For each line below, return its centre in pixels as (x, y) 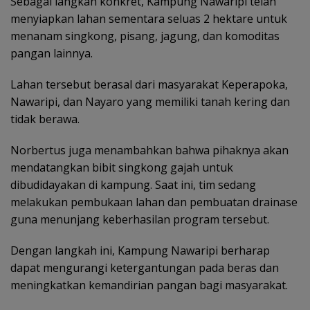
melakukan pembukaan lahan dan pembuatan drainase (154, 202)
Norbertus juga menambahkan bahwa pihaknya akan (149, 151)
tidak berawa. (45, 119)
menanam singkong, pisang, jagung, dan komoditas (145, 36)
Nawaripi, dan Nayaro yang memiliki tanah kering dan (150, 102)
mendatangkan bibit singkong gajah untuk (122, 168)
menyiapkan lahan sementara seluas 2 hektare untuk (149, 19)
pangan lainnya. (52, 54)
